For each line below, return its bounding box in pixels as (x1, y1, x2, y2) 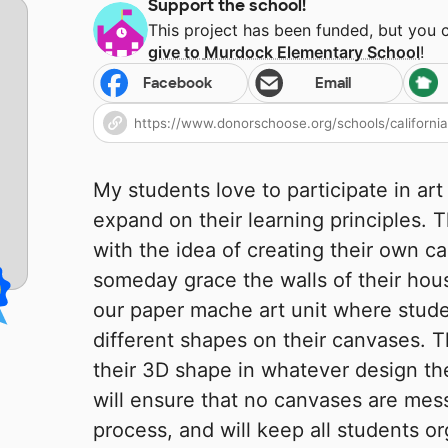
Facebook (143, 74, 213, 93)
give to (148, 42, 205, 63)
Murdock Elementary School (204, 42, 421, 63)
